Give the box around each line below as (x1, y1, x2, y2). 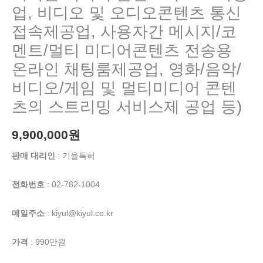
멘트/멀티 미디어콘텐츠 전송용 (12, 41, 232, 59)
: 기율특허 (55, 151, 95, 161)
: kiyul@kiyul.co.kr (45, 209, 113, 218)
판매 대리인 (12, 151, 55, 161)
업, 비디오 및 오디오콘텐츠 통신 (12, 3, 241, 22)
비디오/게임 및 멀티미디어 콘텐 (12, 78, 237, 97)
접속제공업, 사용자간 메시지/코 (12, 22, 237, 41)
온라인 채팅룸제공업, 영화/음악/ (12, 59, 241, 78)
